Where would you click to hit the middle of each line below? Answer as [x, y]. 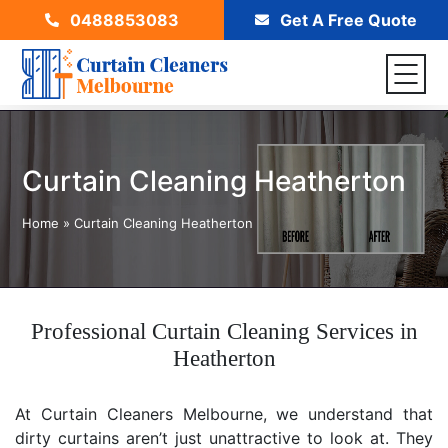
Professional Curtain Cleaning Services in [224, 331]
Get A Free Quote [346, 20]
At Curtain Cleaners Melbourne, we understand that [224, 414]
